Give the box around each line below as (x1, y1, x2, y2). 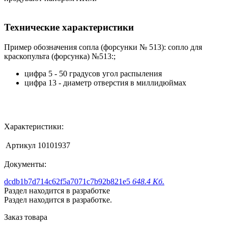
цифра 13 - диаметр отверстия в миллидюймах (24, 78, 186, 87)
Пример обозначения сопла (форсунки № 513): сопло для (4, 42, 202, 51)
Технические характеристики (4, 22, 134, 33)
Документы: (4, 159, 46, 168)
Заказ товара (4, 212, 47, 221)
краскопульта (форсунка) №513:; (4, 51, 116, 61)
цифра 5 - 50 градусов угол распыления (24, 69, 162, 78)
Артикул (6, 140, 36, 150)
